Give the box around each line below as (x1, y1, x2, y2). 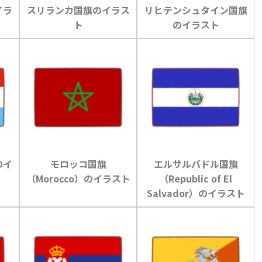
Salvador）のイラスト (146, 185, 245, 200)
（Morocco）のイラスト (26, 171, 130, 185)
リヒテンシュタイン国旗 (144, 3, 247, 18)
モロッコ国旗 (50, 156, 106, 171)
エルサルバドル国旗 (153, 156, 238, 171)
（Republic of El (159, 171, 233, 185)
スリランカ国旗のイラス (26, 3, 130, 18)
